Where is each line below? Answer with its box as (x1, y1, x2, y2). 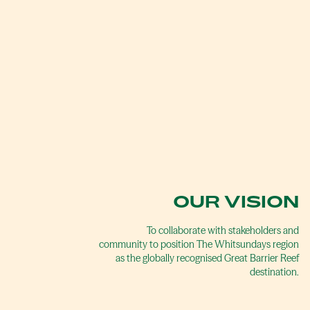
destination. (250, 266, 299, 279)
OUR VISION (173, 192, 299, 212)
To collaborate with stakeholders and (147, 224, 299, 237)
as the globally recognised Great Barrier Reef (116, 252, 299, 265)
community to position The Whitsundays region (99, 238, 299, 251)
